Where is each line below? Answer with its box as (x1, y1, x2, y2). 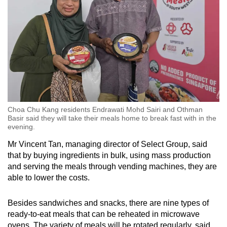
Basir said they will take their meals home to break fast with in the (8, 113, 216, 122)
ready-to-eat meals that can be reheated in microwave (8, 209, 200, 218)
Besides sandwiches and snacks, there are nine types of (8, 198, 209, 207)
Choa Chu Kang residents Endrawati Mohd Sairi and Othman (8, 105, 203, 113)
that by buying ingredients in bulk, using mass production (8, 150, 211, 160)
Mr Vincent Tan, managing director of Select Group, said (8, 139, 207, 148)
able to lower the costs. (8, 173, 90, 182)
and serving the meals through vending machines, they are (8, 162, 217, 171)
